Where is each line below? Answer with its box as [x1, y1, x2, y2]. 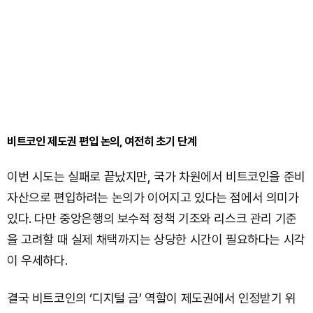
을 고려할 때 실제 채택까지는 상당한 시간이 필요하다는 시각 [7, 231, 305, 247]
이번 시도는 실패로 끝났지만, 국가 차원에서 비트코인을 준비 [7, 168, 305, 184]
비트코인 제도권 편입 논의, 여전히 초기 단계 [7, 133, 197, 148]
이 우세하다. [7, 252, 68, 268]
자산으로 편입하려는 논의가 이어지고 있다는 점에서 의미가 [7, 189, 299, 205]
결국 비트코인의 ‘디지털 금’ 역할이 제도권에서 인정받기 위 [7, 290, 296, 305]
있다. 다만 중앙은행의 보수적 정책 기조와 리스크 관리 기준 [7, 210, 297, 226]
